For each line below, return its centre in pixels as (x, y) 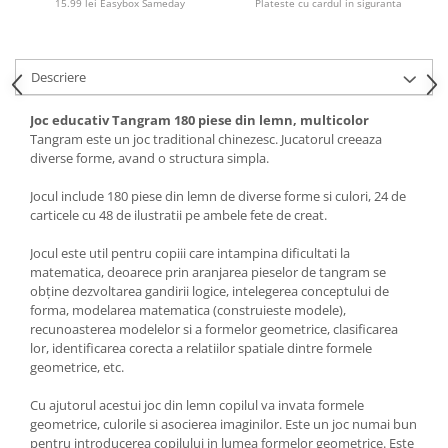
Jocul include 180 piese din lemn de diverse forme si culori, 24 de (218, 196)
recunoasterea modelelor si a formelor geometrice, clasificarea (214, 329)
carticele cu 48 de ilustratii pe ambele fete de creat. (178, 215)
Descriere (58, 77)
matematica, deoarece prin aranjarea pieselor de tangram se (208, 272)
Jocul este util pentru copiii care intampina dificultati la (190, 253)
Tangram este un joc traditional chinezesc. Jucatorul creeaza (206, 139)
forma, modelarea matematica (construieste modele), (188, 310)
